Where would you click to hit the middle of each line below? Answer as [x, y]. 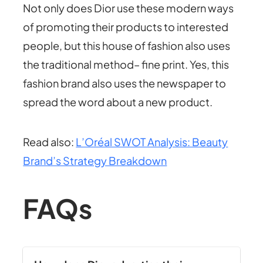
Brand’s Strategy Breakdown [95, 160]
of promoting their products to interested [126, 26]
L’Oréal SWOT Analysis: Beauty [152, 141]
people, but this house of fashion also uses [127, 45]
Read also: [50, 141]
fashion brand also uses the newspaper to [125, 83]
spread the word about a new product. [118, 102]
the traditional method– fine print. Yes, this [126, 64]
